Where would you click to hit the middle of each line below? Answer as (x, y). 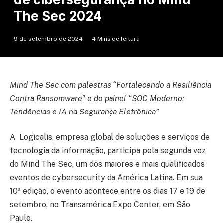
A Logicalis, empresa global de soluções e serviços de (110, 137)
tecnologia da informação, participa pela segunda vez (108, 151)
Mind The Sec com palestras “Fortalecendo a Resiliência (111, 85)
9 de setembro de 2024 (48, 39)
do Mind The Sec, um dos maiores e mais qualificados (107, 164)
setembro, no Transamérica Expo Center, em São (100, 205)
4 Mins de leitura (116, 39)
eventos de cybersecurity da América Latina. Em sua (106, 178)
